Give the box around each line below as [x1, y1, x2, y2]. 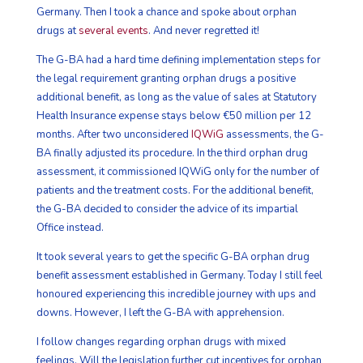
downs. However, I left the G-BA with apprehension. [36, 305, 284, 320]
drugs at [36, 23, 79, 38]
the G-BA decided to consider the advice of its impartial [36, 201, 298, 216]
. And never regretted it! [147, 23, 259, 38]
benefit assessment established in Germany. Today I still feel [36, 267, 322, 283]
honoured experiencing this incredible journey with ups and [36, 286, 316, 301]
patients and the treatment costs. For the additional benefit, [36, 182, 314, 198]
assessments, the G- [223, 126, 324, 142]
